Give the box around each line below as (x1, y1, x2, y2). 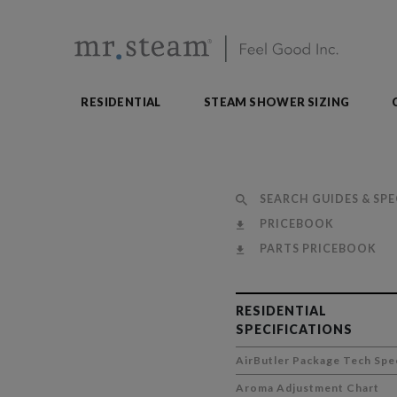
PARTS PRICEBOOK (256, 242, 377, 255)
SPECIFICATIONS (235, 322, 353, 337)
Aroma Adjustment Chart (235, 381, 379, 394)
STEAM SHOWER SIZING (203, 94, 350, 109)
